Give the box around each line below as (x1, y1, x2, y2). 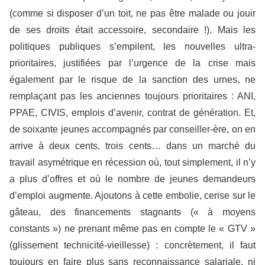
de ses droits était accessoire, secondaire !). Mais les (9, 24, 256, 35)
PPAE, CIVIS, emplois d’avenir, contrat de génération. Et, (9, 107, 256, 118)
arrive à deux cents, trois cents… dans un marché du (9, 140, 256, 151)
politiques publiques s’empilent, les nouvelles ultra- (9, 41, 256, 51)
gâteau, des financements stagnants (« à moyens (9, 206, 256, 217)
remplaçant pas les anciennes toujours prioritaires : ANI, (9, 91, 256, 101)
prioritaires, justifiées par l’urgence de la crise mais (9, 57, 256, 68)
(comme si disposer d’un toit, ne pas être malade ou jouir (9, 8, 256, 18)
